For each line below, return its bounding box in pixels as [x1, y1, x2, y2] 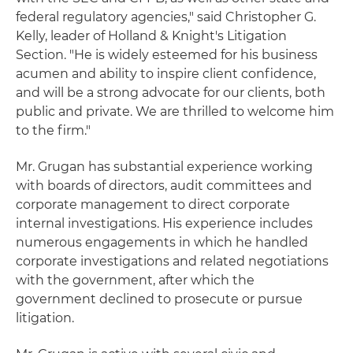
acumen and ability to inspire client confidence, [16, 66, 316, 81]
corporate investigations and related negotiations [16, 254, 329, 269]
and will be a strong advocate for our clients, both [16, 85, 325, 100]
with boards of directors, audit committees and [16, 178, 312, 193]
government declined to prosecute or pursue [16, 292, 303, 307]
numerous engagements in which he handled [16, 235, 308, 250]
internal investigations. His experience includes [16, 216, 313, 231]
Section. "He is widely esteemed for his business [16, 47, 318, 62]
